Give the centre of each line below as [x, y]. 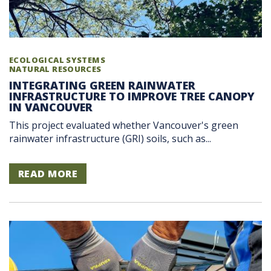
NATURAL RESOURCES [55, 69]
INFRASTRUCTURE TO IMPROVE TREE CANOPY [132, 96]
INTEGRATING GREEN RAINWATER [102, 85]
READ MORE [48, 174]
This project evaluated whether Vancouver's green [124, 126]
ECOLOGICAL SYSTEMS [57, 60]
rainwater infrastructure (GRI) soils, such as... [110, 139]
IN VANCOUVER [51, 107]
